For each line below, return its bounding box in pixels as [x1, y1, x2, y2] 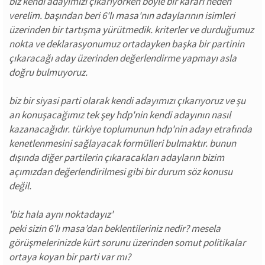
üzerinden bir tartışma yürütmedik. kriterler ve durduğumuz [9, 23, 254, 36]
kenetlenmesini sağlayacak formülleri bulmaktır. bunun [9, 137, 236, 150]
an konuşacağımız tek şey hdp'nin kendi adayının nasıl [9, 108, 231, 121]
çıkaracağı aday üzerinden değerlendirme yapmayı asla [9, 51, 237, 64]
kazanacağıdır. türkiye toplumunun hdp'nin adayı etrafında [9, 122, 252, 135]
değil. [9, 179, 31, 192]
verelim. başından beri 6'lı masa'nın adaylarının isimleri [9, 9, 235, 22]
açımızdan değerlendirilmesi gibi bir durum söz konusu [9, 165, 232, 178]
